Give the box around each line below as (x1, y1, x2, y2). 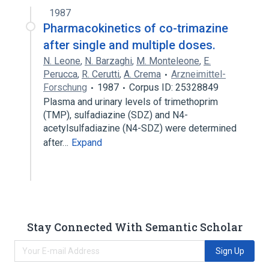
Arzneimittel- (171, 68, 226, 80)
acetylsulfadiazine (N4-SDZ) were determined (43, 122, 237, 134)
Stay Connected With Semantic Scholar (26, 219, 243, 234)
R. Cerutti (82, 68, 119, 80)
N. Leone (43, 55, 80, 67)
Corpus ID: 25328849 (129, 82, 219, 93)
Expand (71, 137, 102, 148)
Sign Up (215, 246, 244, 256)
